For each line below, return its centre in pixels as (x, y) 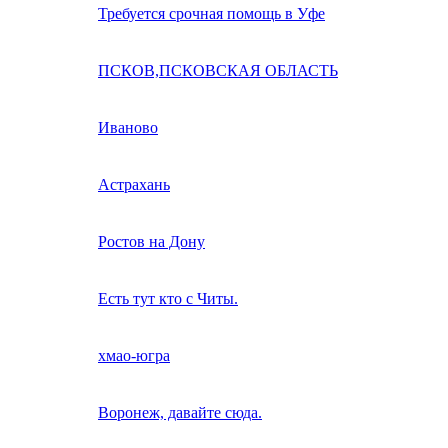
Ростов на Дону (151, 242)
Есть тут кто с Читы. (168, 299)
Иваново (128, 128)
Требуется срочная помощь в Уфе (211, 14)
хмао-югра (134, 356)
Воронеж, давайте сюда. (180, 413)
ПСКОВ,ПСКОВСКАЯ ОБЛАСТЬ (218, 71)
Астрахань (134, 185)
